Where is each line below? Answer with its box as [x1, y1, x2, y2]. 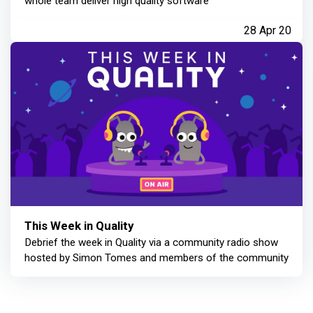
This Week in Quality [24, 219, 133, 233]
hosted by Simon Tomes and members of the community [24, 252, 289, 265]
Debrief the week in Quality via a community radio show [24, 236, 278, 249]
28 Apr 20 [244, 24, 291, 38]
